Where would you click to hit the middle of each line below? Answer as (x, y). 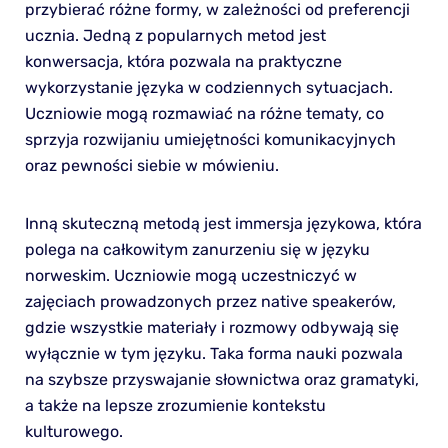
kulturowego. (73, 431)
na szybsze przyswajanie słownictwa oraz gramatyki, (221, 379)
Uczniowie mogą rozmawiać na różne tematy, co (204, 113)
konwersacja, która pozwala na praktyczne (183, 61)
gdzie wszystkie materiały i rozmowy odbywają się (211, 327)
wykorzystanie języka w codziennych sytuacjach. (208, 87)
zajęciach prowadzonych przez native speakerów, (210, 301)
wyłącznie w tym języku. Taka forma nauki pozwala (213, 353)
